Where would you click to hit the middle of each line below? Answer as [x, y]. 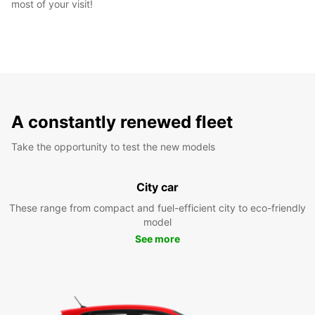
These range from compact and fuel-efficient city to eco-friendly [157, 207]
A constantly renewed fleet [122, 122]
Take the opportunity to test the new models [113, 146]
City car [157, 187]
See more [157, 238]
